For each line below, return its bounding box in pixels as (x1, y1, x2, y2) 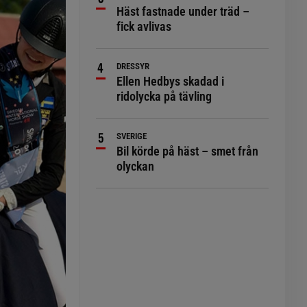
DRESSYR (116, 61, 150, 71)
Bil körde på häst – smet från (116, 144, 259, 158)
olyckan (116, 159, 155, 173)
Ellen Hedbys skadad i (116, 74, 225, 88)
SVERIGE (116, 131, 147, 141)
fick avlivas (116, 19, 172, 34)
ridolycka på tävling (116, 89, 212, 103)
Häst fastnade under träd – (116, 4, 250, 19)
